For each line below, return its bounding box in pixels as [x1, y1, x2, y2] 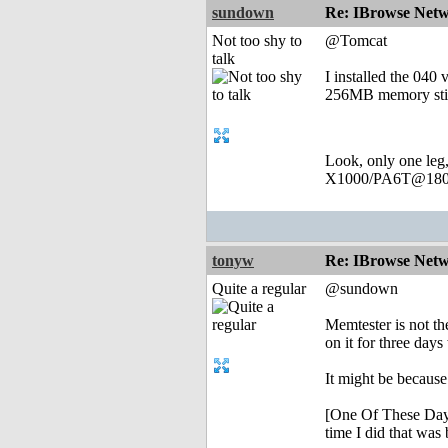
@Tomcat [325, 32, 387, 50]
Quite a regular [212, 280, 306, 298]
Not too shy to [212, 32, 302, 50]
